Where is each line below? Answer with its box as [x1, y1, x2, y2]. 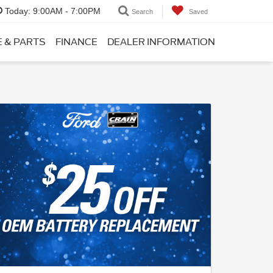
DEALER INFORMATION [107, 36, 215, 48]
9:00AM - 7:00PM [30, 6, 101, 16]
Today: [5, 6, 30, 16]
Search [132, 7, 153, 15]
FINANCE [55, 36, 97, 48]
